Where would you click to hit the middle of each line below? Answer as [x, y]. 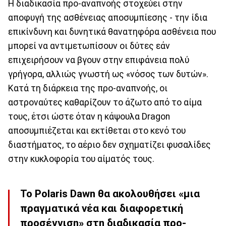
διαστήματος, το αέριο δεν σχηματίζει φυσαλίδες [109, 145]
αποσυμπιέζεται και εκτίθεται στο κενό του [97, 130]
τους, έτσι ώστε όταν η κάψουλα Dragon [89, 116]
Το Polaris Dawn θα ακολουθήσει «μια [110, 194]
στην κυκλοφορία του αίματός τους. [81, 159]
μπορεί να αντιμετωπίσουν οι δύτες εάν [89, 46]
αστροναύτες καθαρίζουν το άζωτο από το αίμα [105, 102]
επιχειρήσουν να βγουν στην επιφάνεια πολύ [99, 60]
